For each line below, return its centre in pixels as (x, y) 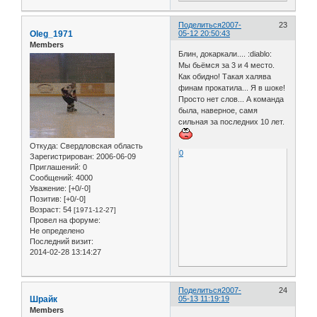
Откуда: (44, 146)
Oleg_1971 (51, 34)
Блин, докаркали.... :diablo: (226, 54)
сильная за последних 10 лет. (232, 122)
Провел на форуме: (65, 220)
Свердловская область (100, 146)
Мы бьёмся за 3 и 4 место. (227, 65)
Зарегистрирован (61, 157)
